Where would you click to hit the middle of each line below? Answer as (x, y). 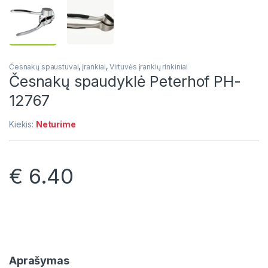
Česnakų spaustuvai (44, 67)
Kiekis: (22, 124)
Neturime (56, 124)
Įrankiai (94, 67)
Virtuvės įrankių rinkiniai (149, 67)
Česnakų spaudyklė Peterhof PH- (125, 82)
